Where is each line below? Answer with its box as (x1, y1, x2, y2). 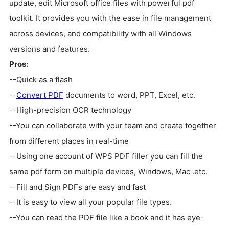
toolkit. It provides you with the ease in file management (9, 13, 211, 23)
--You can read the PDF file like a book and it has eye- (9, 212, 204, 222)
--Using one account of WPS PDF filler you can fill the (9, 151, 203, 161)
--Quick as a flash (9, 74, 73, 84)
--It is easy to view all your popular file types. (9, 197, 172, 207)
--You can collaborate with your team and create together (9, 120, 216, 130)
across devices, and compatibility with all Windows (9, 28, 192, 38)
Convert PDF (16, 89, 63, 100)
